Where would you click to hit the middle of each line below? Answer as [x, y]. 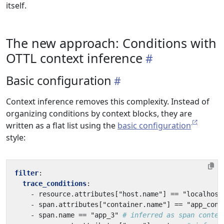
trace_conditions [54, 183]
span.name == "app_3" [78, 215]
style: [16, 137]
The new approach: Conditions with [111, 43]
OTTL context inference [74, 58]
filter [26, 173]
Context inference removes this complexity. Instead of [108, 101]
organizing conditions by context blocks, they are [99, 113]
